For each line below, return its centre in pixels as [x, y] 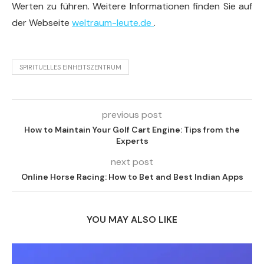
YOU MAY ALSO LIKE [132, 220]
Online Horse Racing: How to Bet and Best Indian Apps [132, 177]
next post [132, 162]
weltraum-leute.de [113, 23]
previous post [132, 115]
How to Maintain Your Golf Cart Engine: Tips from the [132, 130]
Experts [132, 141]
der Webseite [42, 23]
